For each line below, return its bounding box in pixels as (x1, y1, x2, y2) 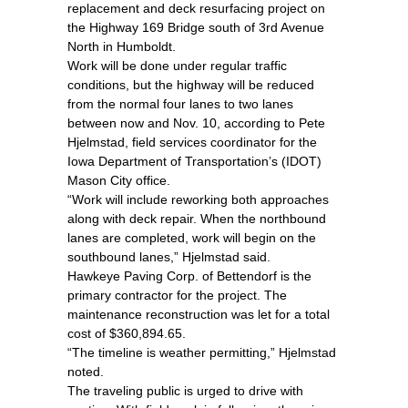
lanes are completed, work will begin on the (67, 229, 316, 245)
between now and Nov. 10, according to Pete (67, 115, 325, 130)
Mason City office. (67, 172, 170, 188)
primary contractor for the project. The (67, 287, 287, 302)
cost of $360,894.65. (67, 325, 186, 341)
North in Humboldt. (67, 38, 176, 54)
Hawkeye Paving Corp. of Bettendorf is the (67, 268, 311, 283)
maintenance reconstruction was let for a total (67, 306, 330, 321)
